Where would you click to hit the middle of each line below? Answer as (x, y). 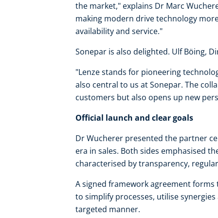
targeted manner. (108, 209)
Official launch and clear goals (134, 118)
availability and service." (119, 31)
